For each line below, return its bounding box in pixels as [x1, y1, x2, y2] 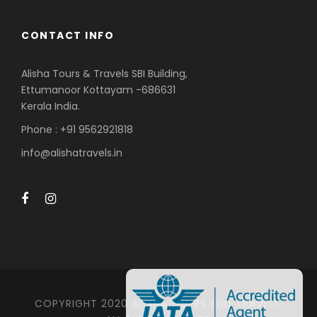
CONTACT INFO [21, 28, 114, 43]
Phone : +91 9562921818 [21, 122, 133, 137]
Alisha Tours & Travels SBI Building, [21, 67, 188, 81]
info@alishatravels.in [21, 146, 122, 161]
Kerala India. [21, 99, 80, 114]
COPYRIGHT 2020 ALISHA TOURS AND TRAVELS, [34, 296, 283, 311]
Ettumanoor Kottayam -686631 [21, 83, 175, 98]
